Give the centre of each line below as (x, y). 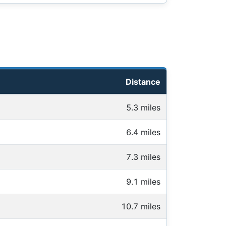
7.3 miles (143, 157)
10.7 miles (141, 207)
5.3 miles (143, 108)
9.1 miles (143, 182)
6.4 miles (143, 132)
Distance (143, 82)
